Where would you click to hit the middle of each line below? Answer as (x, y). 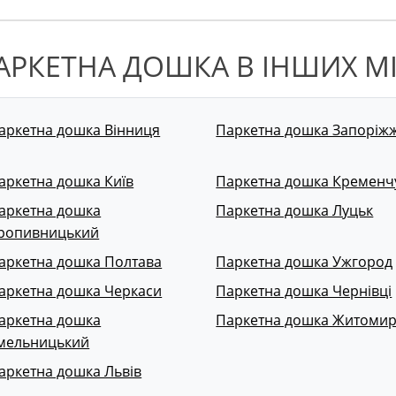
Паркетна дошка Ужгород (305, 262)
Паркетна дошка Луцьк (295, 211)
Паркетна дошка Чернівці (304, 291)
